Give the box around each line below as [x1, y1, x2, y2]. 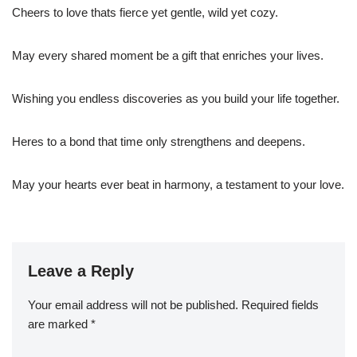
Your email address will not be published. [28, 298, 238, 312]
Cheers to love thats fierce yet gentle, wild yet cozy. [12, 6, 278, 20]
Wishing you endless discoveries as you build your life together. [12, 92, 339, 106]
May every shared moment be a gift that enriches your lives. [12, 49, 324, 63]
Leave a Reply [28, 262, 134, 280]
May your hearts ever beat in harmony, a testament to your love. [12, 178, 344, 192]
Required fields [241, 298, 319, 312]
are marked [28, 317, 91, 331]
